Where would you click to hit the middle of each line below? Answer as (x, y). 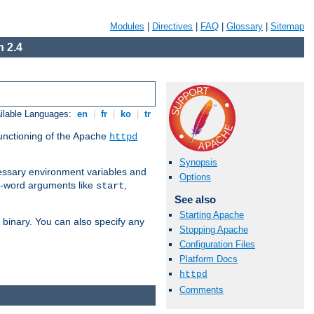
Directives (172, 26)
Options (195, 177)
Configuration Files (217, 244)
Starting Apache (212, 214)
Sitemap (287, 26)
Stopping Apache (214, 229)
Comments (202, 289)
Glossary (245, 26)
